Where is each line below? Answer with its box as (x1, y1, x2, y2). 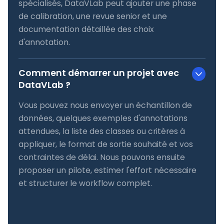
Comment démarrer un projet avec (18, 66, 179, 79)
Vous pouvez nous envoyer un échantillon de (18, 99, 192, 111)
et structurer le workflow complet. (18, 177, 152, 189)
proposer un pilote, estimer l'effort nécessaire (18, 164, 196, 176)
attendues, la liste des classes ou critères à (18, 125, 185, 137)
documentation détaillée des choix (18, 23, 154, 35)
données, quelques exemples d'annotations (18, 112, 187, 124)
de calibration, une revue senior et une (18, 10, 167, 22)
